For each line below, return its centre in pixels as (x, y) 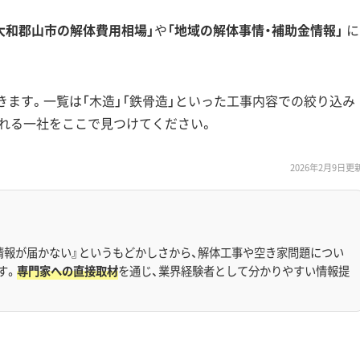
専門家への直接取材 (67, 270)
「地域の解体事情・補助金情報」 (255, 30)
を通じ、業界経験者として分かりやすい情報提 (234, 270)
